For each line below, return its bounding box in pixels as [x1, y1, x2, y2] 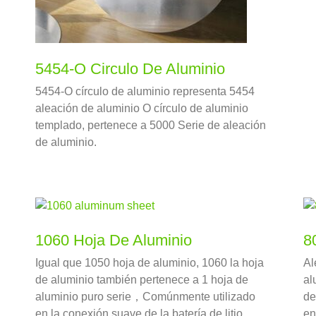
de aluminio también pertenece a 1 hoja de [35, 274, 248, 286]
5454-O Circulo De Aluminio [35, 60, 225, 78]
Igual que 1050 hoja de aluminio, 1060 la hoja [35, 257, 264, 269]
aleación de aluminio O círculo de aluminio [35, 102, 248, 115]
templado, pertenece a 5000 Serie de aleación [35, 119, 266, 132]
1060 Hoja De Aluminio [35, 231, 192, 250]
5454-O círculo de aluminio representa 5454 [35, 85, 255, 98]
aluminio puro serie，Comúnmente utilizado [35, 291, 255, 303]
